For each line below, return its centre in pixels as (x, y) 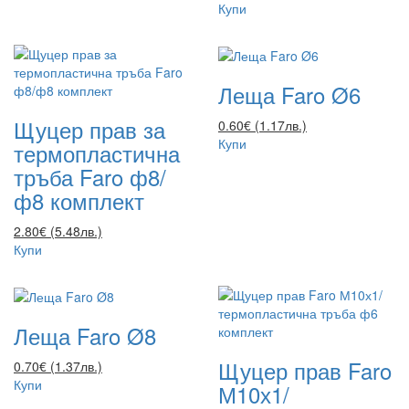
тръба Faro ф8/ (90, 176)
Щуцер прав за (89, 129)
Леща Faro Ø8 (85, 335)
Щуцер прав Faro (305, 370)
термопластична (97, 152)
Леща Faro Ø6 (289, 94)
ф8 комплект (79, 200)
